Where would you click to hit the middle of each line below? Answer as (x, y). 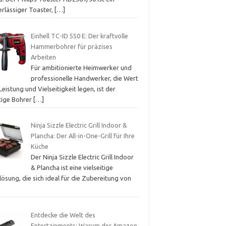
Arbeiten (43, 57)
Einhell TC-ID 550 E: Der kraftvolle (79, 36)
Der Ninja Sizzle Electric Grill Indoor (82, 157)
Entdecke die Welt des (63, 215)
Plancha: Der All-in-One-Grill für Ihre (82, 136)
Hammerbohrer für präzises (71, 46)
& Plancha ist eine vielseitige (72, 168)
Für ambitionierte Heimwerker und (81, 67)
